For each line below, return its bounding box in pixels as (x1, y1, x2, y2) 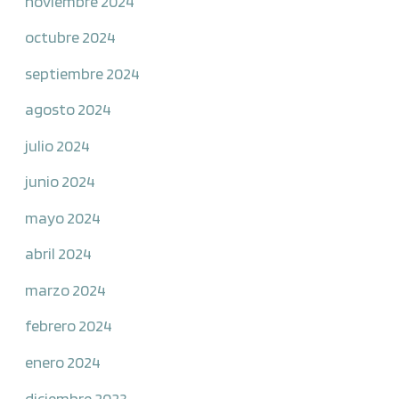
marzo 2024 (25, 279, 107, 299)
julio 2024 (25, 134, 91, 155)
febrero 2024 (25, 315, 113, 336)
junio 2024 (25, 171, 96, 191)
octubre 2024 (25, 27, 117, 47)
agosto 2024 (25, 99, 112, 119)
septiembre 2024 (25, 62, 141, 83)
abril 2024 (25, 243, 93, 264)
